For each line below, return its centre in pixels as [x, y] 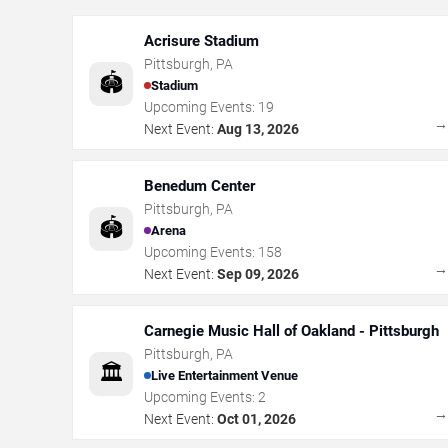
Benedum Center [199, 185]
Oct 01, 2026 [256, 418]
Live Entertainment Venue [224, 375]
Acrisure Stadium [201, 40]
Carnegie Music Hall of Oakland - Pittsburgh [291, 330]
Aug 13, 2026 [258, 128]
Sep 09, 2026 [258, 273]
